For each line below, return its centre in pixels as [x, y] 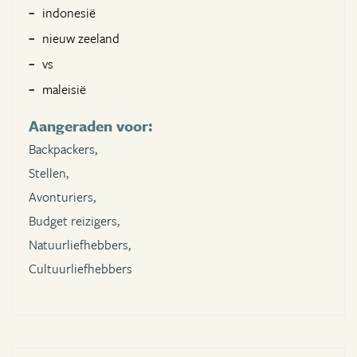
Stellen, [49, 173]
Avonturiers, [62, 197]
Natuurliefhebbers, [80, 245]
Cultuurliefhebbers [80, 269]
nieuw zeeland [81, 39]
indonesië [69, 13]
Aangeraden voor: [91, 126]
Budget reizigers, [74, 221]
